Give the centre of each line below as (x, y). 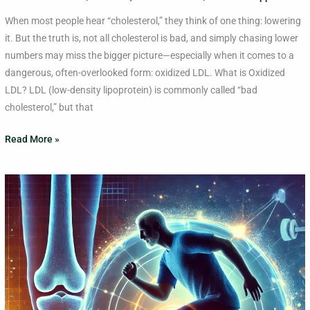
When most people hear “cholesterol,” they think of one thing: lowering (153, 21)
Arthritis (22, 269)
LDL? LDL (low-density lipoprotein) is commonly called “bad (131, 90)
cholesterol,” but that (49, 108)
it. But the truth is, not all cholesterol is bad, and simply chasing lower (152, 38)
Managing (27, 234)
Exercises (26, 200)
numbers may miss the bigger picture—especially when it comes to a (150, 56)
